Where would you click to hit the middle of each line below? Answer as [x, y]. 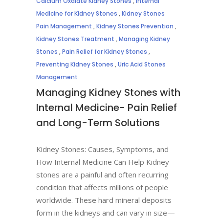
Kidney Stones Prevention [135, 26]
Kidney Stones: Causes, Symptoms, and [102, 149]
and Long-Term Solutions [98, 123]
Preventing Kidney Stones [75, 64]
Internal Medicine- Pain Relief [107, 108]
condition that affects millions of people [102, 187]
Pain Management [64, 26]
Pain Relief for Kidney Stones [105, 52]
